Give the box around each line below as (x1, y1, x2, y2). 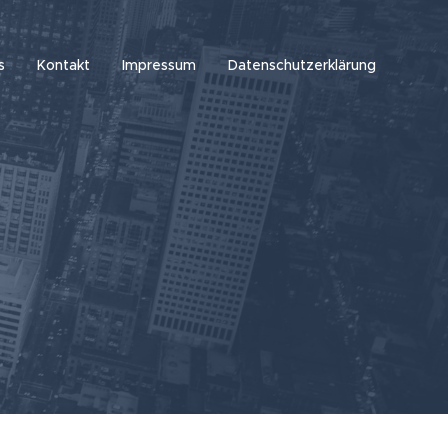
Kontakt (37, 56, 90, 74)
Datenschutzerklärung (228, 56, 376, 74)
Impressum (122, 56, 196, 74)
